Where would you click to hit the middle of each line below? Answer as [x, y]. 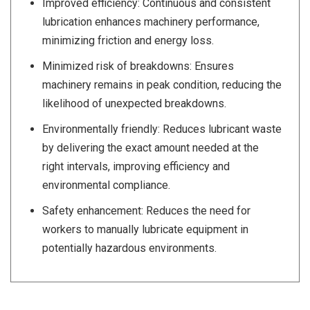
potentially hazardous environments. [129, 248]
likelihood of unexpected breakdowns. [134, 104]
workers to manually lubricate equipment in [145, 230]
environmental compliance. [106, 185]
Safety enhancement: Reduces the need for [146, 211]
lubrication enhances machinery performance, [151, 22]
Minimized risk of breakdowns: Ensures [138, 66]
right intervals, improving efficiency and [136, 167]
